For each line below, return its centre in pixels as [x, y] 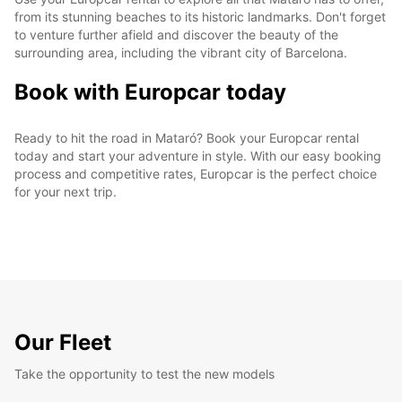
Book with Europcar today [150, 92]
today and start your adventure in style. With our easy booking [198, 155]
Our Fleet [63, 342]
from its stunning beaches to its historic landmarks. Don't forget [200, 16]
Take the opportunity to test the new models [144, 373]
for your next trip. [66, 191]
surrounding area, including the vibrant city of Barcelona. [181, 52]
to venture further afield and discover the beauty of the [176, 34]
